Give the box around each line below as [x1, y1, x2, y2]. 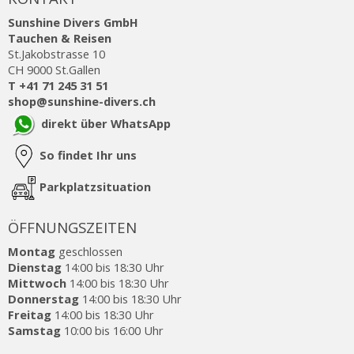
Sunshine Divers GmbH [8, 13, 138, 30]
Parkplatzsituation [40, 178, 151, 194]
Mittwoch [8, 274, 70, 291]
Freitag [8, 306, 55, 322]
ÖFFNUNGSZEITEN [8, 217, 137, 237]
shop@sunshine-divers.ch [8, 92, 156, 109]
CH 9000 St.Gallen [8, 61, 100, 77]
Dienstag [8, 258, 65, 275]
